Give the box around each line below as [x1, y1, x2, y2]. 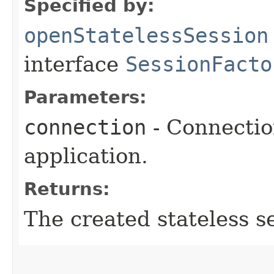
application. [24, 143, 148, 168]
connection [24, 114, 146, 139]
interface [24, 51, 125, 76]
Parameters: [24, 86, 147, 108]
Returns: [24, 178, 110, 199]
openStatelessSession [24, 23, 268, 48]
